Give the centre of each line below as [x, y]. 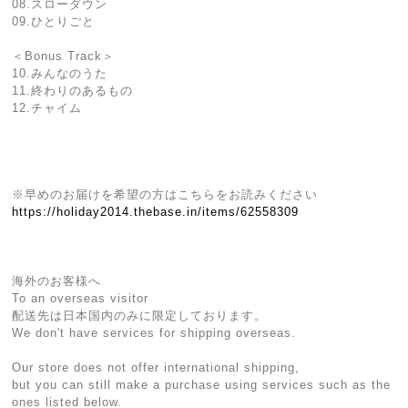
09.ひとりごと [54, 21]
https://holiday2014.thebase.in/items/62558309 [156, 212]
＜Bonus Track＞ [64, 56]
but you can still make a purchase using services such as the [202, 385]
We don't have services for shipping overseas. [154, 333]
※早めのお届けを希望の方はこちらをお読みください [165, 194]
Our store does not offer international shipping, [156, 367]
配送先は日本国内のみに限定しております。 [140, 316]
